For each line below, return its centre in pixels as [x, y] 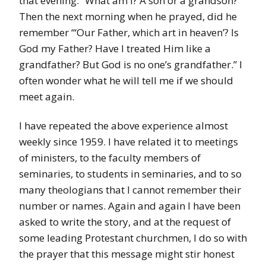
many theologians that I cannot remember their [130, 190]
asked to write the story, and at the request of [125, 222]
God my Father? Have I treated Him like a [115, 49]
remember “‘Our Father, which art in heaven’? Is [129, 33]
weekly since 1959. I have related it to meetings [129, 142]
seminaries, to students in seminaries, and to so [130, 174]
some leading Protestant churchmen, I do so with [133, 238]
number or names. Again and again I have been [130, 206]
